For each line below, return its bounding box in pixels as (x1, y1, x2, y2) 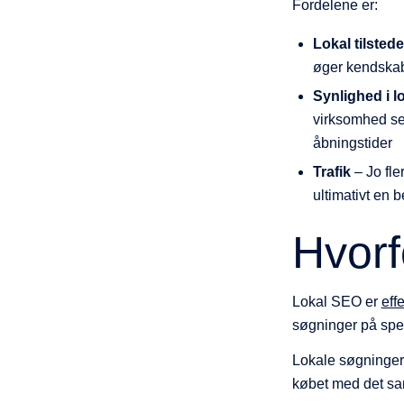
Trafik (312, 164, 351, 180)
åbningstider (312, 135, 392, 151)
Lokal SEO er (291, 293, 381, 309)
